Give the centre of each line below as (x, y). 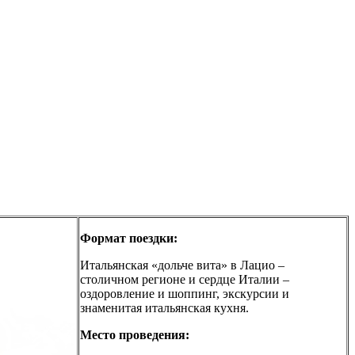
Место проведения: (135, 334)
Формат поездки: (129, 238)
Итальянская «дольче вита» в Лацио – (182, 265)
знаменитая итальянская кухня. (164, 307)
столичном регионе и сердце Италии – (185, 279)
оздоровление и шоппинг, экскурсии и (185, 293)
